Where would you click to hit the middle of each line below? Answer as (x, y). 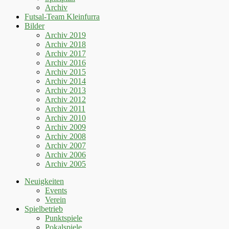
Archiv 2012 (65, 100)
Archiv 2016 (65, 63)
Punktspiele (64, 218)
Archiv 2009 (65, 127)
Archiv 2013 (65, 90)
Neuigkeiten (44, 181)
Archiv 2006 (65, 155)
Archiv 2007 (65, 146)
